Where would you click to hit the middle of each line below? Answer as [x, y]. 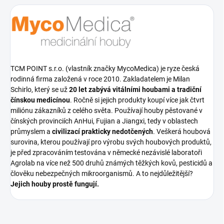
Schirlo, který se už [40, 89]
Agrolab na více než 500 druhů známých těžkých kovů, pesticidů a [111, 163]
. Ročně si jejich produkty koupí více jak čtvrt [137, 100]
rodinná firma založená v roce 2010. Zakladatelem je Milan [100, 79]
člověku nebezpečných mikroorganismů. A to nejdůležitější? [102, 173]
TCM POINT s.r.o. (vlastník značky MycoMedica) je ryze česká [105, 68]
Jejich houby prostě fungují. [55, 184]
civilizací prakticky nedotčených [102, 131]
